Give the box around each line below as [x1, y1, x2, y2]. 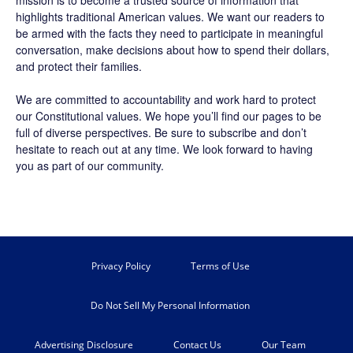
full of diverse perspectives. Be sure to [16, 124, 209, 140]
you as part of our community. [16, 158, 164, 173]
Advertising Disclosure [35, 338, 133, 351]
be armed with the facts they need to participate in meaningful [16, 25, 323, 41]
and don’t [257, 124, 307, 140]
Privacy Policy [91, 259, 150, 273]
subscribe [209, 124, 257, 140]
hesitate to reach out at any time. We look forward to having [16, 141, 313, 157]
